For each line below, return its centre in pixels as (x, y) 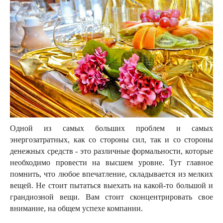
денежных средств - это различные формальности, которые (111, 151)
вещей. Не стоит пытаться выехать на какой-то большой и (111, 185)
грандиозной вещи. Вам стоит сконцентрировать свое (111, 197)
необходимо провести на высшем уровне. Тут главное (111, 163)
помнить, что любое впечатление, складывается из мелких (111, 174)
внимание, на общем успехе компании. (76, 208)
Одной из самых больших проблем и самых (111, 128)
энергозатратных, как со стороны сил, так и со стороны (111, 140)
